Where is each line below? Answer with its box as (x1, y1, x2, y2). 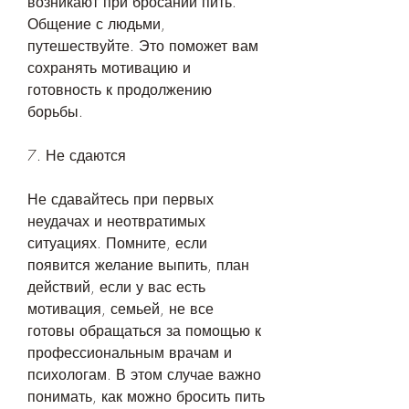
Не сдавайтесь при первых (27, 189, 214, 210)
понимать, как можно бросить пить (27, 386, 265, 407)
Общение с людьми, (27, 14, 165, 35)
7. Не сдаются (27, 145, 126, 166)
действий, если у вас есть (27, 277, 205, 298)
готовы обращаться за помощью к (27, 320, 261, 341)
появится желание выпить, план (27, 255, 249, 276)
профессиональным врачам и (27, 342, 232, 363)
